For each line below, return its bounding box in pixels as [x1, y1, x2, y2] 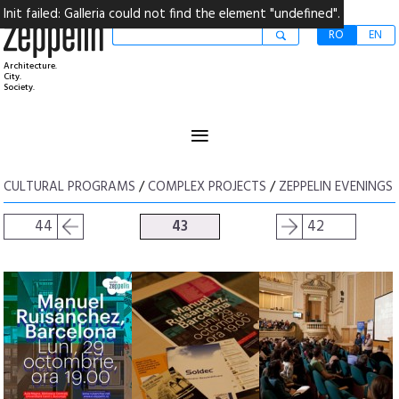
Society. [4, 80, 36, 94]
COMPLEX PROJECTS [148, 176, 267, 198]
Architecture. [4, 59, 58, 73]
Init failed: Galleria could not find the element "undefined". [4, 4, 340, 25]
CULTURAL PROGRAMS [4, 176, 136, 198]
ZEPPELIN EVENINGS [279, 176, 394, 198]
